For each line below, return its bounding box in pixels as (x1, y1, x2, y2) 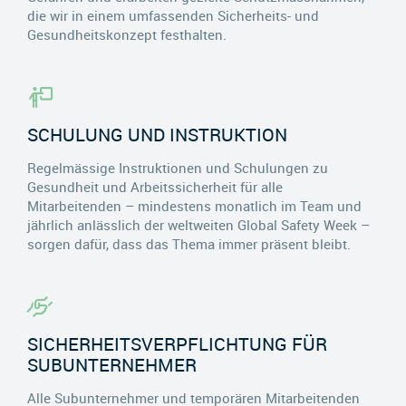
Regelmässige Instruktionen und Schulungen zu (27, 158, 328, 177)
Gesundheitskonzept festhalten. (27, 24, 227, 43)
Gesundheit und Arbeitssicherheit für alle (27, 177, 283, 196)
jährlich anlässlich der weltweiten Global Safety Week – (27, 215, 370, 234)
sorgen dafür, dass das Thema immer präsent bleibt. (27, 234, 351, 253)
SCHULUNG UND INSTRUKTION (27, 121, 287, 147)
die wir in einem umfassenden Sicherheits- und (27, 5, 319, 24)
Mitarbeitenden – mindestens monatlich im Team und (27, 196, 362, 215)
